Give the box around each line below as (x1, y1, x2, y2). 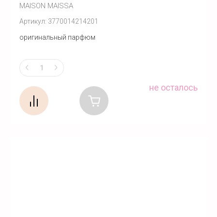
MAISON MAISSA (19, 1, 73, 11)
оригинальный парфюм (19, 33, 95, 42)
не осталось (149, 82, 198, 93)
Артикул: (19, 17, 46, 26)
